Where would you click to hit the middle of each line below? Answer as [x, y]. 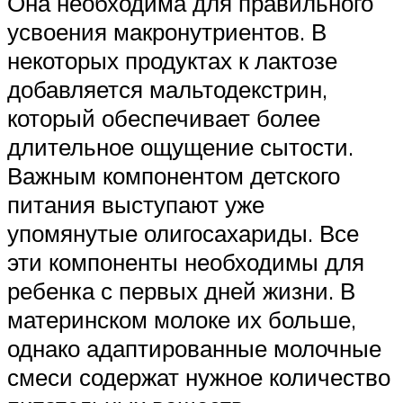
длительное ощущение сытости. [180, 147]
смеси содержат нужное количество [199, 377]
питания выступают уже [136, 205]
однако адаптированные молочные [194, 349]
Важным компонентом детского [174, 176]
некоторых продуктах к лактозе [172, 61]
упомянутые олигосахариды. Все [183, 233]
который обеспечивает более [164, 118]
